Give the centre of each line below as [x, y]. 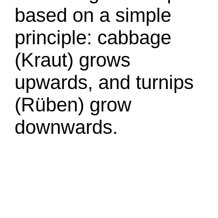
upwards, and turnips [104, 82]
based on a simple [93, 15]
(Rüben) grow [73, 105]
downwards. [66, 127]
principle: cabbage [93, 37]
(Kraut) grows [73, 60]
